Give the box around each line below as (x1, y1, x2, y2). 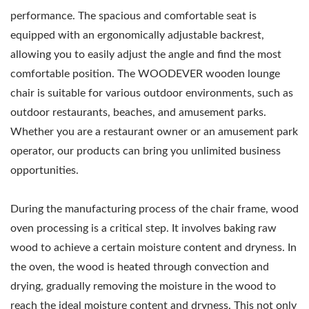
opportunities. (10, 164, 79, 176)
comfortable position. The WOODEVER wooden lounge (10, 68, 280, 79)
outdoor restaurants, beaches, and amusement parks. (10, 106, 266, 118)
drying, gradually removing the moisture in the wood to (10, 280, 276, 292)
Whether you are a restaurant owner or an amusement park (10, 126, 298, 137)
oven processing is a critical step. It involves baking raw (10, 222, 277, 234)
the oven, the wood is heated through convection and (10, 261, 269, 272)
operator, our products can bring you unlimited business (10, 145, 281, 157)
